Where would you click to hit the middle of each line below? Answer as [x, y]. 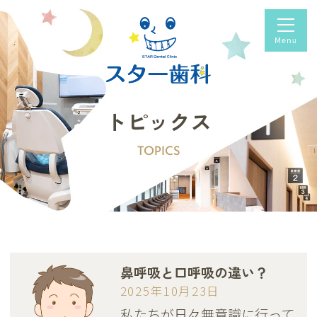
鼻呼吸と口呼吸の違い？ [194, 272]
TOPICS [158, 150]
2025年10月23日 [170, 290]
